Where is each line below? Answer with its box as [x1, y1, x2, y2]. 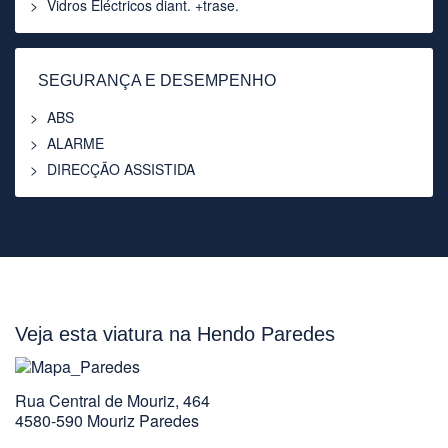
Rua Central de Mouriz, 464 [15, 388, 210, 412]
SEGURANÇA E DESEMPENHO [38, 71, 276, 89]
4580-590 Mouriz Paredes [15, 408, 199, 432]
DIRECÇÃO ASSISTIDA [47, 158, 195, 179]
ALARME [47, 132, 104, 153]
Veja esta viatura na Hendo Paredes [15, 322, 335, 345]
